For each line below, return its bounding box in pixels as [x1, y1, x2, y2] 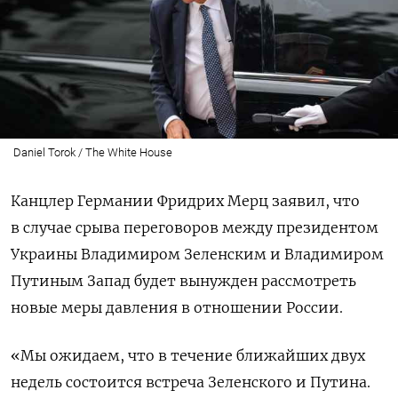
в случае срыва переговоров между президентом [11, 218, 378, 236]
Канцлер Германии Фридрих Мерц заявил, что [11, 191, 360, 210]
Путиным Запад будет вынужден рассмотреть [11, 271, 356, 290]
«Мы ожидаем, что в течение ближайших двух [11, 346, 365, 364]
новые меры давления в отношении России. [11, 298, 343, 316]
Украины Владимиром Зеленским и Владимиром [11, 244, 384, 263]
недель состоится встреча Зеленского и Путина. [11, 372, 370, 391]
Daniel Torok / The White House [12, 145, 172, 159]
